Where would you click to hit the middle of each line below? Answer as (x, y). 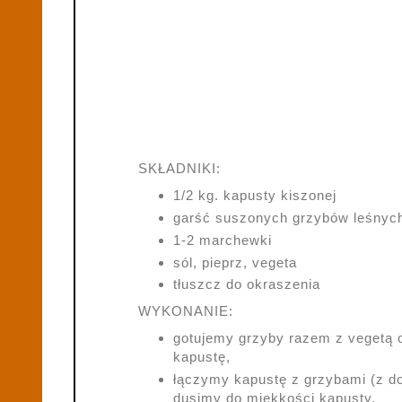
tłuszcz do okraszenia (246, 284)
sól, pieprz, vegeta (235, 262)
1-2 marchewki (222, 240)
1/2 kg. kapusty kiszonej (254, 196)
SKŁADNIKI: (179, 169)
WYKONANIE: (186, 311)
